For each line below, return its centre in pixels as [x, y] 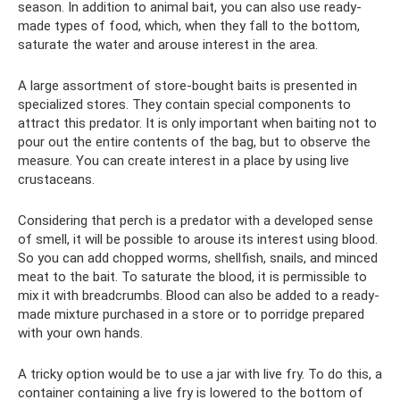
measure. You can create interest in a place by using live [183, 161]
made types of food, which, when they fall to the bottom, [189, 26]
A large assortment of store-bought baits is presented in [187, 86]
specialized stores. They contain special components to [184, 104]
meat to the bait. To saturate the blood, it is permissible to [192, 277]
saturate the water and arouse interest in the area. [168, 45]
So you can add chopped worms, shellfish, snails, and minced [198, 258]
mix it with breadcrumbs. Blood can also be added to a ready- [199, 296]
